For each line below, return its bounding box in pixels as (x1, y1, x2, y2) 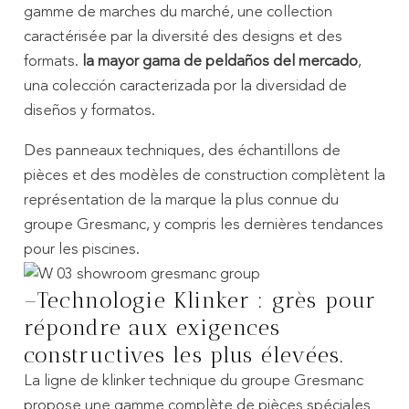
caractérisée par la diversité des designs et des (23, 28, 342, 45)
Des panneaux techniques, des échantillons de (23, 142, 341, 159)
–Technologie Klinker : (23, 287, 272, 313)
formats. (23, 53, 82, 69)
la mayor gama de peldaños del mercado (81, 53, 358, 69)
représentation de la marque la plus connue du (23, 192, 339, 208)
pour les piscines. (23, 241, 140, 257)
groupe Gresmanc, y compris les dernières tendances (23, 216, 383, 233)
